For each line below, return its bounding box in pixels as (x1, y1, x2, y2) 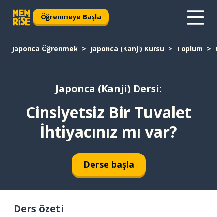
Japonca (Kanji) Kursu (90, 44, 164, 53)
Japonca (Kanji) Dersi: (55, 82, 162, 95)
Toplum (176, 44, 203, 53)
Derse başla (83, 158, 134, 170)
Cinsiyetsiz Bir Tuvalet (26, 101, 191, 123)
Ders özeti (14, 201, 64, 215)
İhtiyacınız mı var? (40, 121, 177, 142)
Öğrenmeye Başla (41, 12, 101, 21)
